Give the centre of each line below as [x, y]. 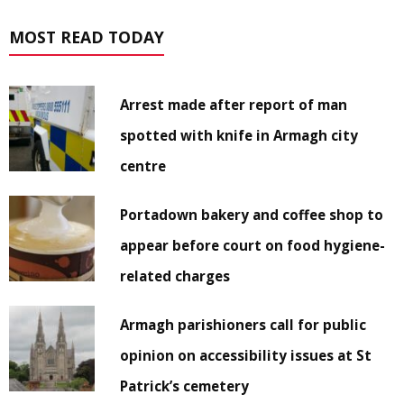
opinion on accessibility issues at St [246, 355]
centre [143, 165]
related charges [175, 275]
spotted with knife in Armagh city [239, 135]
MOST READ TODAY [87, 37]
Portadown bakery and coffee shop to [252, 214]
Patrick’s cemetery [185, 386]
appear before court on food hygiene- [253, 245]
